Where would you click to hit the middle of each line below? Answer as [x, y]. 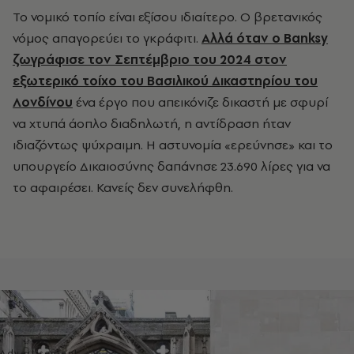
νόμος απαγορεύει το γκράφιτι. [107, 38]
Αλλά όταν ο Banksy [265, 38]
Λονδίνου [43, 102]
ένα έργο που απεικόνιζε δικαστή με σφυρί [200, 102]
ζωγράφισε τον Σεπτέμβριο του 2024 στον [150, 60]
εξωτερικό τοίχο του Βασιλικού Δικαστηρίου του [165, 81]
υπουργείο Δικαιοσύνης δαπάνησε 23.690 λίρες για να [171, 166]
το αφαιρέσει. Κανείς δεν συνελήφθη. [123, 188]
